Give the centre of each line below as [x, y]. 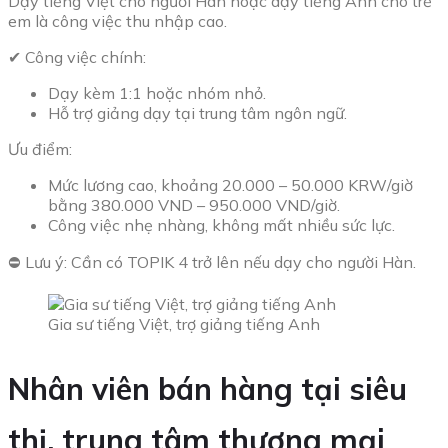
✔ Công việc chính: [77, 56]
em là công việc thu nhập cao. [117, 20]
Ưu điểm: [40, 148]
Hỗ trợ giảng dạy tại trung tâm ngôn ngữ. [197, 112]
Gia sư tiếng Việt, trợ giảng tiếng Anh [184, 323]
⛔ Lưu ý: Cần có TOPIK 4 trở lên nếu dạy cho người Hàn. [212, 261]
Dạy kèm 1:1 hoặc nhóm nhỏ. [157, 92]
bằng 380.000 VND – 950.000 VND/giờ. [194, 204]
